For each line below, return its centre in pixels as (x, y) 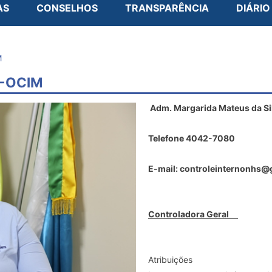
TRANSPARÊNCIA (167, 8)
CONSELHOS (67, 8)
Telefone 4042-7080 (192, 138)
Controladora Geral (193, 214)
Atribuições (172, 259)
